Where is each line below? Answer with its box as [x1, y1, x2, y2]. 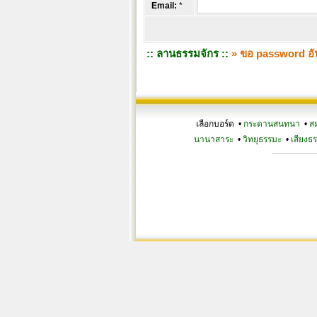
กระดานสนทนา [243, 119, 300, 129]
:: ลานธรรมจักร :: [146, 47, 229, 59]
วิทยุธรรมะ [242, 134, 282, 144]
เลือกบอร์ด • [196, 119, 243, 129]
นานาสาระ [193, 134, 234, 144]
